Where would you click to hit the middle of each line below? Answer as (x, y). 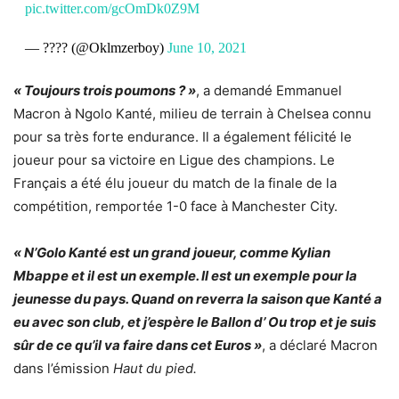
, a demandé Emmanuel (269, 90)
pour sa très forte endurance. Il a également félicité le (183, 136)
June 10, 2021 (207, 47)
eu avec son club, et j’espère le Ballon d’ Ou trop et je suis (195, 322)
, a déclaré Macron (320, 345)
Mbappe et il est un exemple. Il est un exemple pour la (185, 275)
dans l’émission (63, 368)
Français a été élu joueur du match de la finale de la (175, 183)
